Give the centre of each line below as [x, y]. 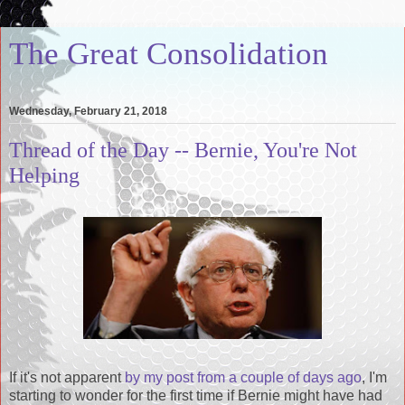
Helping [44, 175]
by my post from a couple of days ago [243, 377]
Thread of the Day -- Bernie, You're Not [183, 150]
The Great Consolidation [169, 53]
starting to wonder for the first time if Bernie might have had [196, 395]
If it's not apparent [67, 377]
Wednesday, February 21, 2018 [88, 112]
